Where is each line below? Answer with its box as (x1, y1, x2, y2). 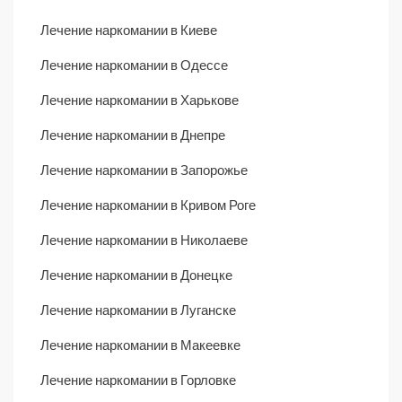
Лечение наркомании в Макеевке (40, 336, 240, 353)
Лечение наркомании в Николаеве (40, 231, 248, 248)
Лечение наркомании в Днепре (40, 126, 225, 143)
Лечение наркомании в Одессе (40, 56, 228, 73)
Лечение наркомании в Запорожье (40, 161, 248, 178)
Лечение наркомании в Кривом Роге (40, 196, 256, 213)
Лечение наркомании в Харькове (40, 91, 239, 108)
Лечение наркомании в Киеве (40, 21, 217, 38)
